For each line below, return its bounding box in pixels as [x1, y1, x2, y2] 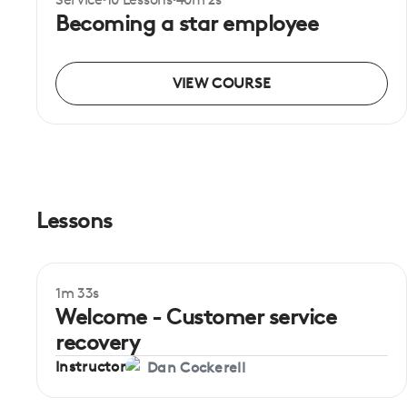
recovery [55, 329, 140, 355]
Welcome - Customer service [55, 303, 337, 330]
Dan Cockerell [147, 358, 245, 376]
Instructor [55, 358, 125, 376]
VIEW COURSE [172, 74, 272, 93]
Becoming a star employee [55, 10, 319, 36]
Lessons [36, 207, 113, 233]
